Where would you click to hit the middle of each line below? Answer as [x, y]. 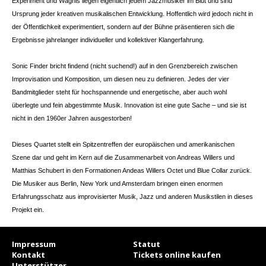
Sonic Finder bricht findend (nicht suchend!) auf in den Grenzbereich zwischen [125, 66]
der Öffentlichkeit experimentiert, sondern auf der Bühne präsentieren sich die [123, 27]
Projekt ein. [28, 210]
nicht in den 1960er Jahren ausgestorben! [72, 118]
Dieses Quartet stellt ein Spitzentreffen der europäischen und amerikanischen [123, 144]
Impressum [34, 244]
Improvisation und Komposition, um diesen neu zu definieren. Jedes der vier [121, 79]
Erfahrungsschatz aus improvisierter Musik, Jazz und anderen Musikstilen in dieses [132, 197]
